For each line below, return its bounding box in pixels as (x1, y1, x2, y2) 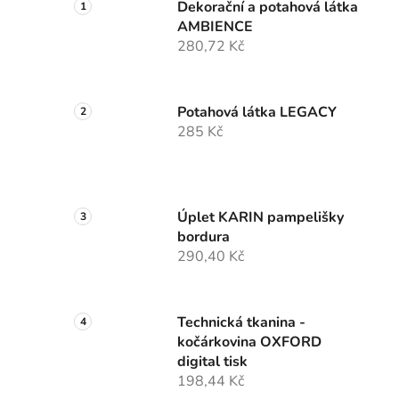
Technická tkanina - (177, 313, 305, 333)
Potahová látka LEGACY (177, 102, 337, 123)
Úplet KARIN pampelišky (177, 208, 344, 228)
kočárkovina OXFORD (177, 332, 322, 353)
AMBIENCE (177, 17, 253, 37)
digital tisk (177, 352, 248, 372)
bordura (177, 227, 230, 248)
